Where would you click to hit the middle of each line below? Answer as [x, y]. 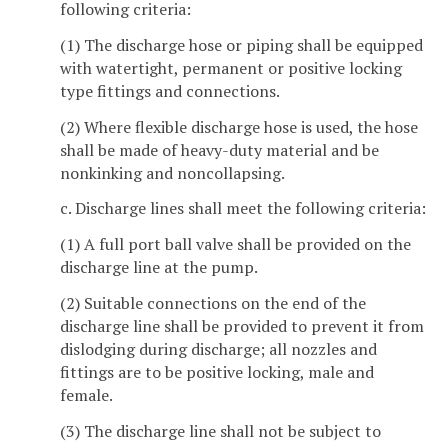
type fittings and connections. [170, 90]
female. [86, 395]
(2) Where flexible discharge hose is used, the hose [239, 126]
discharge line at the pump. [159, 267]
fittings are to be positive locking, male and [217, 372]
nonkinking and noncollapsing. [172, 172]
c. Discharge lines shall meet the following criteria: [243, 208]
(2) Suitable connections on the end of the [213, 303]
